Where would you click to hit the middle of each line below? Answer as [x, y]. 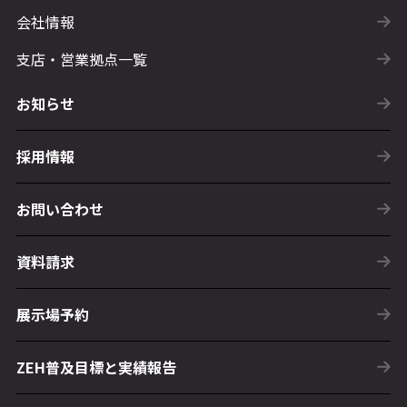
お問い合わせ [60, 208]
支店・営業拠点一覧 [81, 59]
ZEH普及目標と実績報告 [96, 367]
